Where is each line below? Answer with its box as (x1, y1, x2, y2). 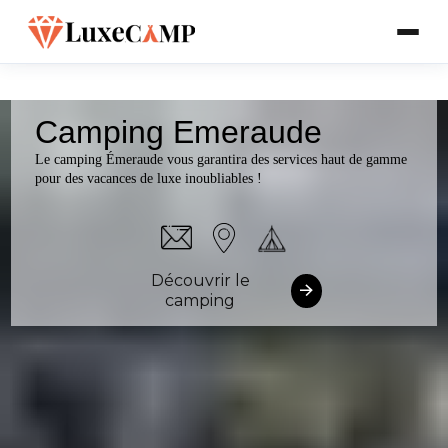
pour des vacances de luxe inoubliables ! (35, 171, 263, 186)
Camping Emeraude (35, 114, 323, 150)
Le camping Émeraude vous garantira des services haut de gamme (35, 152, 408, 167)
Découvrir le (150, 271, 250, 290)
